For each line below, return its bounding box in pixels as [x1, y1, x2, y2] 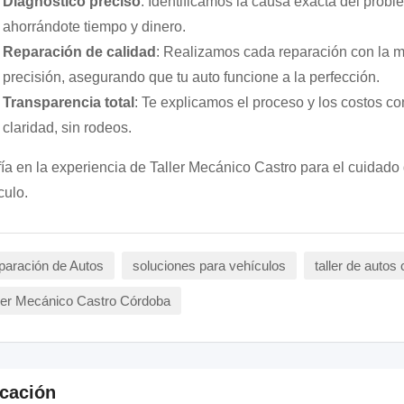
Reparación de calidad [2, 44, 156, 60]
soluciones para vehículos [132, 258, 286, 273]
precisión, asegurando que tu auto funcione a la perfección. [2, 69, 380, 85]
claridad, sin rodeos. [2, 120, 132, 135]
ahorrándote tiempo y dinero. [2, 19, 186, 34]
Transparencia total [2, 95, 134, 110]
